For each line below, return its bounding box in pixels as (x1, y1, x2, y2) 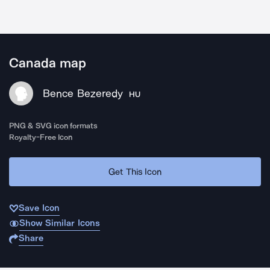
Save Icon (19, 202, 60, 213)
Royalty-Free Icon (9, 133, 73, 142)
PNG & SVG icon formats (9, 121, 98, 130)
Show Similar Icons (19, 218, 100, 228)
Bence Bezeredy (43, 87, 123, 100)
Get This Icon (108, 166, 162, 177)
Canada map (9, 55, 87, 71)
